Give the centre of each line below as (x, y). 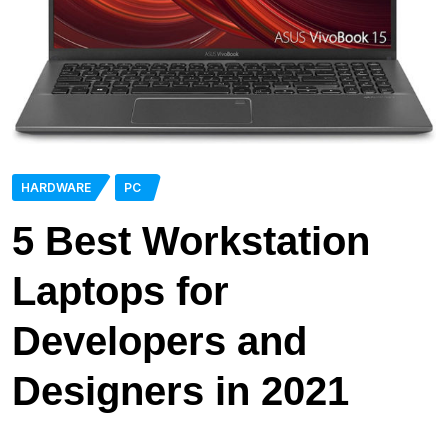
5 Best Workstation (191, 241)
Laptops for (120, 291)
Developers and (159, 341)
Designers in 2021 (180, 391)
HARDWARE (56, 188)
